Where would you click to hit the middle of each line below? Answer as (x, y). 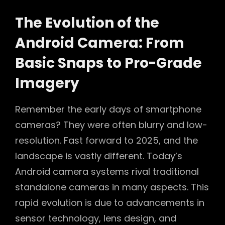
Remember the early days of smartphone (108, 109)
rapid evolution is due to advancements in (110, 203)
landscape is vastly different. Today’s (99, 156)
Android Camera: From (100, 43)
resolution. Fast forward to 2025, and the (106, 141)
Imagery (47, 83)
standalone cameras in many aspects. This (112, 187)
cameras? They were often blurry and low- (111, 125)
